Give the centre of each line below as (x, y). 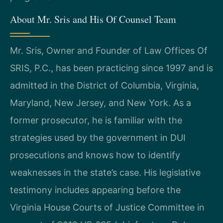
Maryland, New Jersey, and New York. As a (101, 103)
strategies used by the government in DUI (98, 138)
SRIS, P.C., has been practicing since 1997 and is (111, 68)
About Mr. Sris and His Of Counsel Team (93, 19)
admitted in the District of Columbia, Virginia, (105, 86)
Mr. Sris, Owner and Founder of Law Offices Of (109, 51)
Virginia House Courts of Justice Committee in (107, 208)
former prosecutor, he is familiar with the (96, 120)
